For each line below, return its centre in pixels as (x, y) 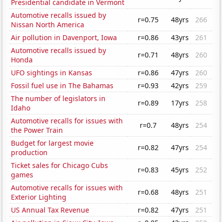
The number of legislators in (58, 99)
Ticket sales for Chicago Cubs (60, 166)
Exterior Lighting (39, 197)
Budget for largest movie (53, 143)
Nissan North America (48, 25)
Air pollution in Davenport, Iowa (64, 38)
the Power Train (37, 130)
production (29, 153)
